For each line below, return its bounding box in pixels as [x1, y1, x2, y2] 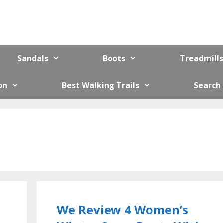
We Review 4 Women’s [57, 201, 188, 218]
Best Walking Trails [62, 79, 140, 91]
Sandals [17, 52, 49, 64]
